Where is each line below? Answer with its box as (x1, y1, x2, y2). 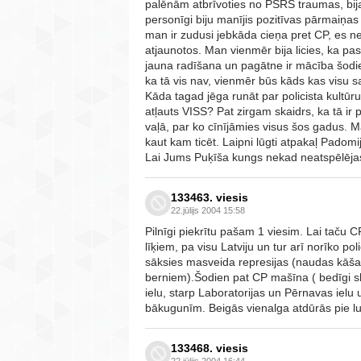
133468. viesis (171, 341, 248, 355)
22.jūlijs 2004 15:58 (171, 205, 245, 215)
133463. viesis (171, 190, 248, 204)
